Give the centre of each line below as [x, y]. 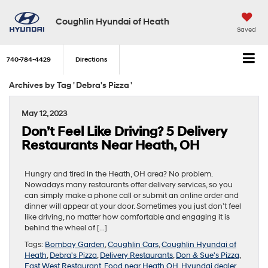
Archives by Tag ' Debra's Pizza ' [71, 85]
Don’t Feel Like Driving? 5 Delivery [124, 132]
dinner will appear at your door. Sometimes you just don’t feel [133, 206]
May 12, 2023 [44, 113]
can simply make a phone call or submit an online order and [132, 195]
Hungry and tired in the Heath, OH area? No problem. [118, 174]
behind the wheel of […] [66, 228]
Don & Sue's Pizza [208, 255]
